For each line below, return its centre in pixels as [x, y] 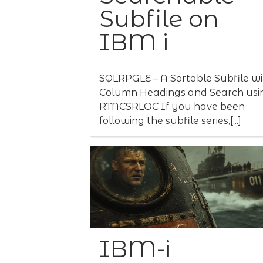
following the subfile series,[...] [170, 121]
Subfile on [159, 18]
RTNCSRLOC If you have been [172, 107]
